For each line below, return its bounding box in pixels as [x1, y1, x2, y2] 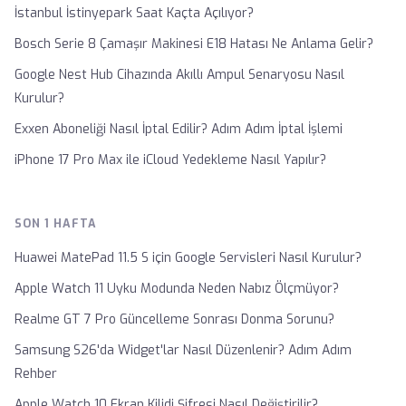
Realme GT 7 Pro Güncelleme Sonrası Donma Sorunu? [14, 311, 334, 328]
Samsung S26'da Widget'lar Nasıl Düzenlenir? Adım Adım [14, 342, 352, 359]
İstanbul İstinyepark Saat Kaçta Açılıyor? [14, 5, 254, 22]
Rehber [14, 365, 57, 382]
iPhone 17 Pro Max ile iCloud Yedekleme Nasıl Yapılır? [14, 151, 326, 169]
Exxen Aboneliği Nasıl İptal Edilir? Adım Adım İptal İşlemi [14, 121, 343, 138]
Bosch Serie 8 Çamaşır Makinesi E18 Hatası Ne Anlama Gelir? [14, 35, 373, 53]
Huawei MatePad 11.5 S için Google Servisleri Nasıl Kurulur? [14, 249, 362, 266]
